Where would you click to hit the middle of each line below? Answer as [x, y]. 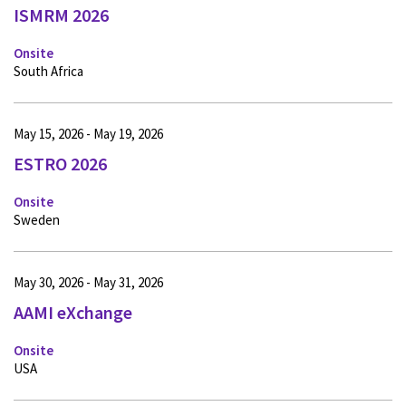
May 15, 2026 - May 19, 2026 [88, 134]
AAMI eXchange [73, 313]
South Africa [48, 72]
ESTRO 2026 [60, 164]
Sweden [37, 220]
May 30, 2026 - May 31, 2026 [88, 283]
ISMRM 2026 [61, 15]
